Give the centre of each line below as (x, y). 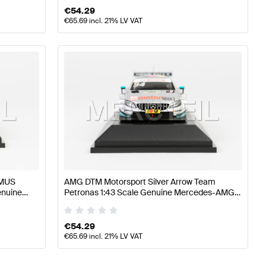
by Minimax (85, 203)
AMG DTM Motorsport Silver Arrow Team (140, 181)
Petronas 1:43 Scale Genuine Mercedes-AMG (149, 192)
